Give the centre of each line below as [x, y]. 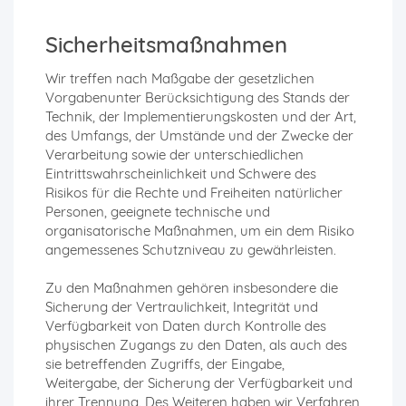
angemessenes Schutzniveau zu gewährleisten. [191, 250]
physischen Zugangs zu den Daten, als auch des [196, 345]
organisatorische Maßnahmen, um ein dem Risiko [200, 231]
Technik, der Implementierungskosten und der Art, [201, 117]
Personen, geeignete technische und [158, 212]
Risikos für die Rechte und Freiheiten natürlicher [194, 193]
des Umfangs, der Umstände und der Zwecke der [199, 136]
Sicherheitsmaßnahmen [166, 45]
